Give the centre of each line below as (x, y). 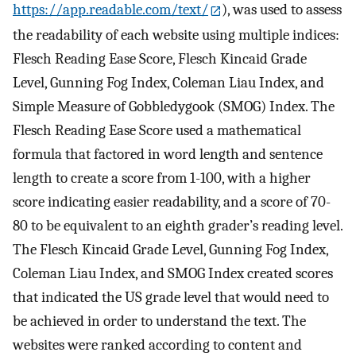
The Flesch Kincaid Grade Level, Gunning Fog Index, (170, 249)
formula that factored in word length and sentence (168, 154)
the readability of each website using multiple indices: (176, 35)
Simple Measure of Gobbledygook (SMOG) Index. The (174, 106)
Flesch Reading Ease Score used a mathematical (157, 130)
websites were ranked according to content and (157, 344)
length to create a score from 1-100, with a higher (162, 178)
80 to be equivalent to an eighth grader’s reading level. (178, 225)
